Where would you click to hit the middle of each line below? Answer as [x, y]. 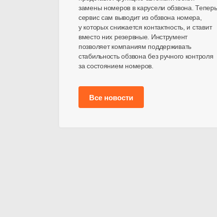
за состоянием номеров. [116, 66]
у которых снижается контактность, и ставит [145, 27]
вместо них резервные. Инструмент [133, 37]
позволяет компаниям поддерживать [135, 46]
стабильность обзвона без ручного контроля [146, 56]
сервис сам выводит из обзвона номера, [140, 17]
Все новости [111, 98]
